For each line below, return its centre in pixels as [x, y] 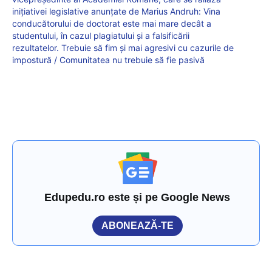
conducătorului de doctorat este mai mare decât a [112, 23]
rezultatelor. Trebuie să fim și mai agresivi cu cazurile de [123, 47]
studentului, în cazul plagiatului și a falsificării [101, 35]
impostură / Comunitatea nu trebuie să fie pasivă [108, 59]
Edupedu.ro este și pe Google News [138, 197]
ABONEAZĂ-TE [138, 225]
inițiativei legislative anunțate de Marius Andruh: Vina [116, 11]
